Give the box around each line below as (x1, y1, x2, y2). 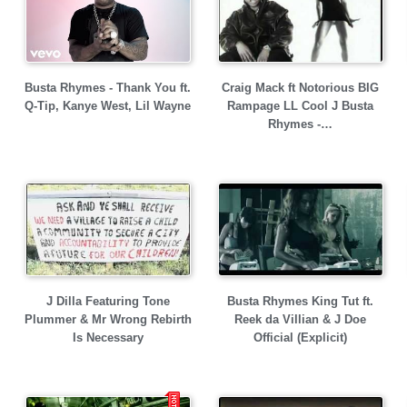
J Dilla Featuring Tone (45, 294, 170, 308)
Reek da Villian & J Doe (234, 313, 366, 326)
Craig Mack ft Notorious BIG (222, 81, 379, 94)
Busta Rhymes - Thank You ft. (25, 81, 191, 94)
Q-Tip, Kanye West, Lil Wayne (25, 99, 191, 113)
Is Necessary (72, 331, 144, 344)
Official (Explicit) (253, 331, 347, 344)
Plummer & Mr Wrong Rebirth (24, 313, 192, 326)
